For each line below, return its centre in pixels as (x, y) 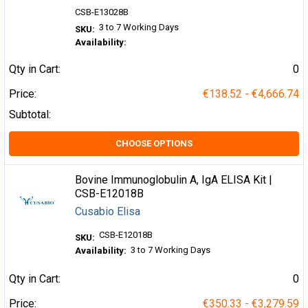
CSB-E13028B (102, 12)
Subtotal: (30, 114)
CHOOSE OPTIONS (154, 143)
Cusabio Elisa (108, 211)
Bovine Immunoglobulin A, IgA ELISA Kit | (174, 179)
